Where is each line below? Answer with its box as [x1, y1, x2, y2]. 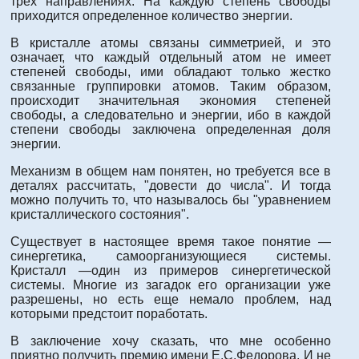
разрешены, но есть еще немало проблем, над [10, 292, 331, 307]
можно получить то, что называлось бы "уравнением [10, 193, 331, 208]
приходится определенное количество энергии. [10, 9, 292, 23]
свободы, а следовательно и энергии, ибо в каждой [10, 108, 331, 123]
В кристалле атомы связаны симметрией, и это [10, 36, 331, 50]
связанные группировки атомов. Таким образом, [10, 79, 331, 94]
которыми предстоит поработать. [10, 307, 208, 321]
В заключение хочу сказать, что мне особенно [10, 334, 331, 349]
